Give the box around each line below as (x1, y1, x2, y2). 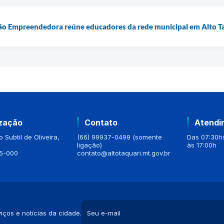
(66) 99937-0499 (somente (77, 132, 162, 141)
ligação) (77, 140, 102, 149)
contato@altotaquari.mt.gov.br (77, 148, 170, 157)
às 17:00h (187, 140, 216, 149)
